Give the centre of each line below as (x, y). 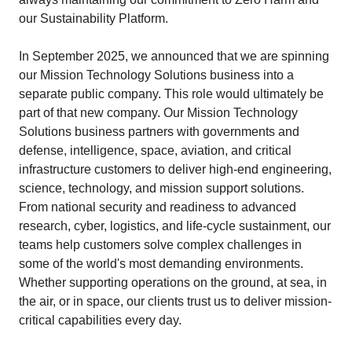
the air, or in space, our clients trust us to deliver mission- (175, 301)
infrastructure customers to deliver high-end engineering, (175, 169)
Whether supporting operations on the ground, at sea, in (173, 282)
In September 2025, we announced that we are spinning (174, 56)
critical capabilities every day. (100, 320)
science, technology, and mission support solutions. (161, 188)
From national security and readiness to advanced (158, 207)
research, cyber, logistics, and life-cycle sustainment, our (175, 226)
